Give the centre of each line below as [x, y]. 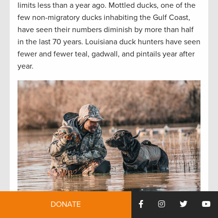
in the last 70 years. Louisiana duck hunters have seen [109, 42]
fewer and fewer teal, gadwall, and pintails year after [106, 54]
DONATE [66, 204]
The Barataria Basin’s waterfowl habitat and [105, 209]
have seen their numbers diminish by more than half [106, 30]
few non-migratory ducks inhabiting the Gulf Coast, [104, 18]
